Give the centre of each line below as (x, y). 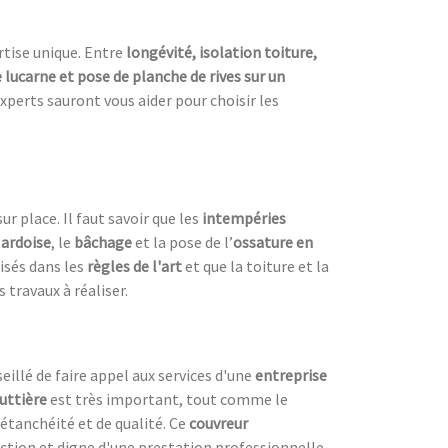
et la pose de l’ (182, 242)
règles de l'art (134, 266)
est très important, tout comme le (167, 399)
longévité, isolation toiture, (221, 52)
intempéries (244, 218)
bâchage (103, 242)
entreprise (291, 375)
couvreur (218, 423)
